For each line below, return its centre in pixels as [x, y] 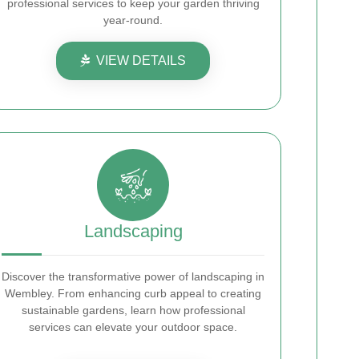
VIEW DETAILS [141, 61]
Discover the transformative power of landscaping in [133, 277]
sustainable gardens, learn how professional [133, 311]
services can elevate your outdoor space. [133, 327]
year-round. [133, 20]
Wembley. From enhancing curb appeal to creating [133, 294]
